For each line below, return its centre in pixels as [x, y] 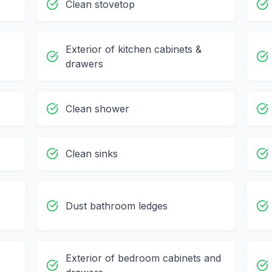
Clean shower [97, 109]
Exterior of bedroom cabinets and [143, 258]
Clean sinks [91, 154]
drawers [84, 64]
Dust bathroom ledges [116, 206]
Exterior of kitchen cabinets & [133, 49]
